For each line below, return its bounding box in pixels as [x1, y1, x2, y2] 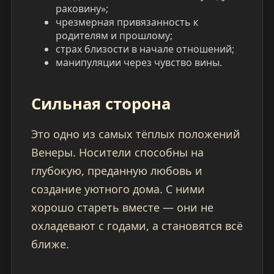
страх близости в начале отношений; [55, 42, 234, 56]
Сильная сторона [31, 93, 171, 115]
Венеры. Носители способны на [31, 145, 204, 160]
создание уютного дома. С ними [31, 182, 205, 197]
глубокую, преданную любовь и [31, 163, 202, 179]
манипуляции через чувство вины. [55, 56, 222, 70]
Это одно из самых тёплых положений [31, 127, 240, 142]
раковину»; [55, 2, 108, 16]
